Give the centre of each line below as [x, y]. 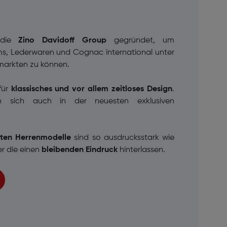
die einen [23, 150]
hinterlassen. [142, 150]
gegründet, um [141, 41]
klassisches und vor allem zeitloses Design [91, 89]
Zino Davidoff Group [59, 41]
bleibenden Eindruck [80, 150]
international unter [140, 53]
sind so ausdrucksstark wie [123, 138]
